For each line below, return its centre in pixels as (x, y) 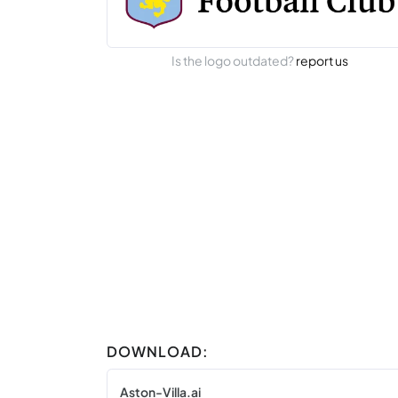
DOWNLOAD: (158, 351)
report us (322, 60)
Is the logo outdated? (234, 60)
